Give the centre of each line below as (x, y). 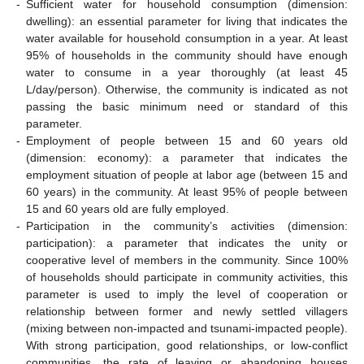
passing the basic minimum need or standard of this (187, 107)
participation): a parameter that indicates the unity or (187, 243)
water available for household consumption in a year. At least (187, 39)
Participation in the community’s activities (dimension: (187, 226)
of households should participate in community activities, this (187, 277)
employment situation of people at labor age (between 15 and (187, 175)
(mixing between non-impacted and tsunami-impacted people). (187, 329)
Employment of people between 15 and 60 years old (187, 141)
